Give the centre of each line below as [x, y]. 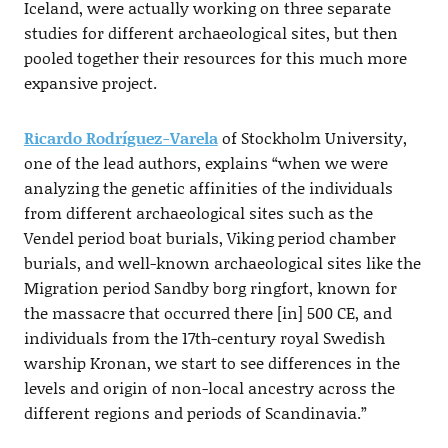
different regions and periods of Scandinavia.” [195, 413]
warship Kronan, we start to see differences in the [211, 363]
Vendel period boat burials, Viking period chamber [209, 238]
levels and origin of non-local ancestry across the [209, 388]
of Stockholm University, [312, 138]
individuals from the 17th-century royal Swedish [204, 338]
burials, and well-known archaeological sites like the [222, 263]
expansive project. [90, 83]
